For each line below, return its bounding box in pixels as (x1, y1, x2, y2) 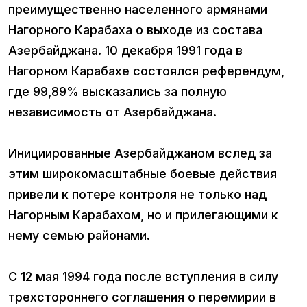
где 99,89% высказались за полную (8, 84, 227, 99)
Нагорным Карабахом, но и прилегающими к (8, 207, 278, 222)
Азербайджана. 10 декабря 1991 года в (8, 42, 243, 58)
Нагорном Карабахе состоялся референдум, (8, 63, 284, 78)
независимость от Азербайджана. (8, 104, 217, 119)
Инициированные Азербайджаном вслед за (8, 145, 272, 160)
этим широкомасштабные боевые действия (8, 166, 277, 181)
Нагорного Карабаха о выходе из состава (8, 22, 262, 37)
